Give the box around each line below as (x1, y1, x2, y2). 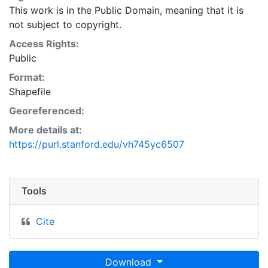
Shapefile (9, 85, 51, 98)
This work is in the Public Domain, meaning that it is (9, 4, 243, 16)
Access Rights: (9, 37, 79, 50)
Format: (9, 71, 45, 83)
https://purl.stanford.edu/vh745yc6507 (9, 138, 184, 150)
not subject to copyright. (9, 18, 121, 31)
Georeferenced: (9, 104, 84, 117)
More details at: (9, 123, 82, 136)
